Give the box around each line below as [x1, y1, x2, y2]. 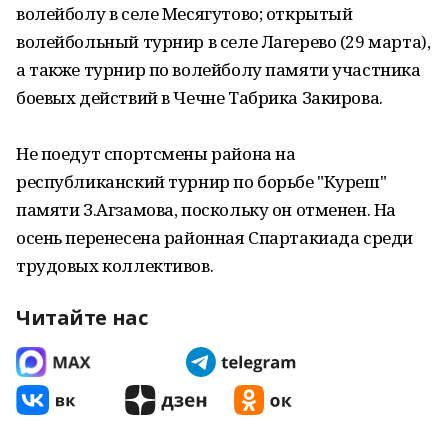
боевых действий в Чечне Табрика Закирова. [16, 86, 383, 109]
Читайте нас [16, 304, 148, 331]
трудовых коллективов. [16, 254, 214, 277]
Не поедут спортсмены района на [16, 142, 296, 165]
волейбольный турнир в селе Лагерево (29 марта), [16, 30, 431, 53]
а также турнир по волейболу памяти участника [16, 58, 421, 81]
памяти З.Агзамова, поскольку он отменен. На [16, 198, 396, 221]
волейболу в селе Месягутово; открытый [16, 2, 353, 25]
